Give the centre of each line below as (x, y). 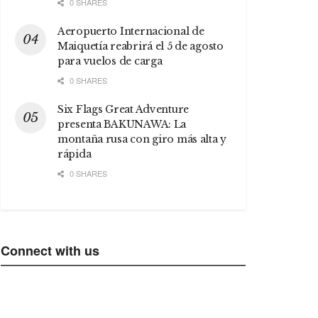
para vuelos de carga (110, 61)
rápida (75, 154)
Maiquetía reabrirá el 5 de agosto (141, 46)
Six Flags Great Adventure (124, 109)
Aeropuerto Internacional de (131, 31)
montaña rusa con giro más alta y (142, 139)
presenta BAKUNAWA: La (122, 124)
